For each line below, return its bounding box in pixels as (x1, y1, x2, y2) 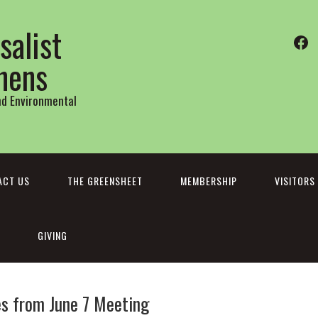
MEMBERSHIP (180, 173, 237, 188)
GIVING (38, 228, 67, 243)
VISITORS (275, 173, 315, 188)
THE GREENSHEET (67, 173, 143, 188)
